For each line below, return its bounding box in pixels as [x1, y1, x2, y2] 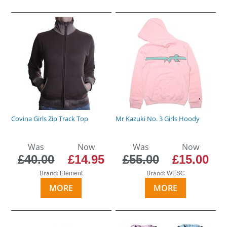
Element [60, 169, 83, 177]
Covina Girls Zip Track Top [11, 113, 89, 123]
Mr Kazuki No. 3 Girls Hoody [116, 113, 200, 123]
